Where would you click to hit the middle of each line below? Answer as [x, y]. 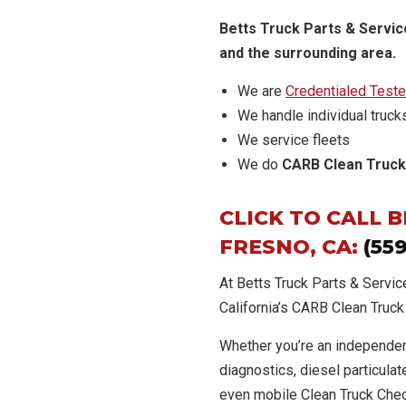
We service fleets [294, 140]
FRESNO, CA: [291, 247]
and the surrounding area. [309, 53]
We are [261, 91]
